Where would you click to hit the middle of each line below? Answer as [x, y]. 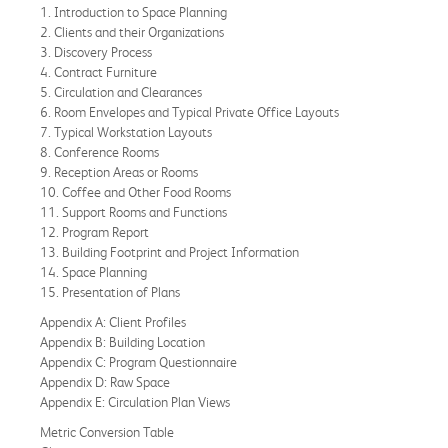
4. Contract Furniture [98, 71]
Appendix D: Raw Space [105, 381]
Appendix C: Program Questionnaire [138, 361]
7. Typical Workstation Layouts [126, 131]
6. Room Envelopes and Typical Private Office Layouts [189, 111]
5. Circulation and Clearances [121, 91]
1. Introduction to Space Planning [133, 11]
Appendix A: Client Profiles [113, 321]
